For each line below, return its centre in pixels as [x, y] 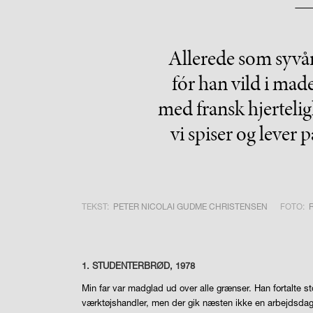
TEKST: [96, 206]
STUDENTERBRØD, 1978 [144, 265]
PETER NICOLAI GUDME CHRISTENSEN [191, 206]
